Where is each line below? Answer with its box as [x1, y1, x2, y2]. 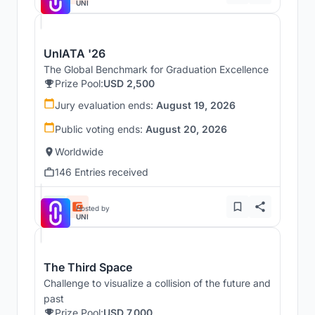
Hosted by [76, 204, 110, 213]
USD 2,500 [103, 77, 155, 90]
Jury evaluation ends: [55, 99, 156, 112]
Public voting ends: [55, 123, 146, 136]
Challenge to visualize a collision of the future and [44, 277, 271, 290]
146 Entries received [55, 166, 148, 179]
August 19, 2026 [156, 99, 236, 112]
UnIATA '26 [44, 46, 105, 61]
